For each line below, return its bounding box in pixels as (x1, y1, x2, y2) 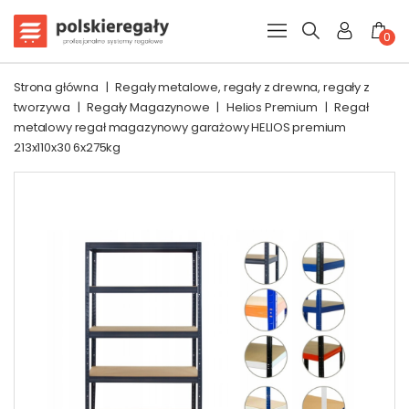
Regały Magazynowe (87, 99, 210, 116)
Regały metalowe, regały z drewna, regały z (115, 79, 370, 96)
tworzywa (14, 99, 70, 116)
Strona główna (14, 79, 99, 96)
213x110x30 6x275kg (14, 139, 121, 156)
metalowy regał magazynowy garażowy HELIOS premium (14, 119, 347, 136)
